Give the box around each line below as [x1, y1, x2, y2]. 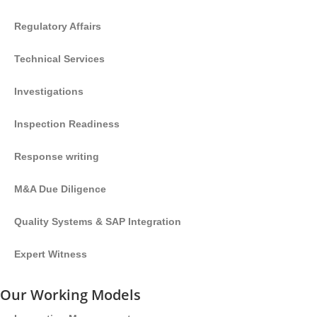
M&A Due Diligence [14, 183, 106, 195]
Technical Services [14, 53, 105, 64]
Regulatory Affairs [14, 21, 101, 32]
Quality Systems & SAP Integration [14, 216, 181, 227]
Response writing [14, 151, 99, 162]
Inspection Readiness [14, 118, 120, 129]
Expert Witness [14, 248, 87, 260]
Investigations [14, 86, 83, 97]
